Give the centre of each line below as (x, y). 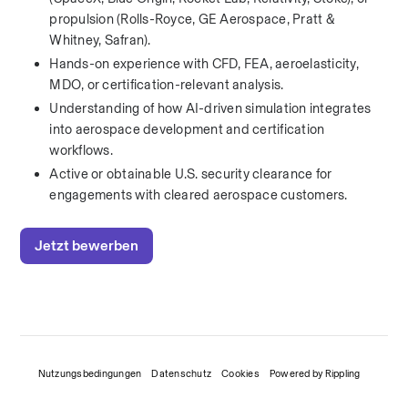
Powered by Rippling (315, 373)
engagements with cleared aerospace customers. (199, 195)
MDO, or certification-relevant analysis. (167, 85)
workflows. (81, 150)
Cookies (240, 373)
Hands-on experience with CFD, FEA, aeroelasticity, (204, 64)
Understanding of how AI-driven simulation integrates (210, 108)
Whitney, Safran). (100, 40)
